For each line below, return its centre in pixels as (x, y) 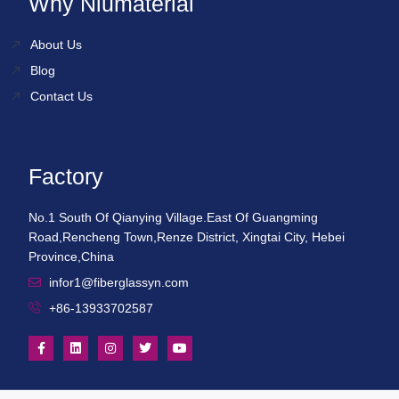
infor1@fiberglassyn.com (118, 282)
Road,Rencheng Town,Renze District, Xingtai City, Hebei (187, 236)
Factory (66, 176)
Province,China (71, 256)
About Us (56, 44)
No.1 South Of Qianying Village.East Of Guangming (173, 217)
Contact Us (61, 96)
